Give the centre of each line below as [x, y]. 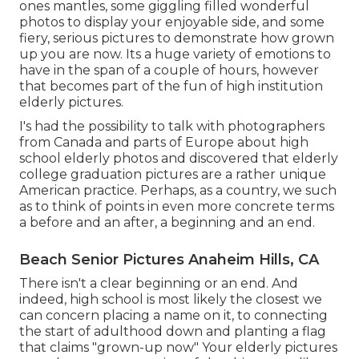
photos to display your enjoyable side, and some [172, 22]
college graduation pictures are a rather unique [173, 174]
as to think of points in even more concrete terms [177, 206]
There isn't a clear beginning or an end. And [159, 283]
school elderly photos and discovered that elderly [179, 158]
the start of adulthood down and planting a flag [173, 331]
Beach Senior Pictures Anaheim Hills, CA [169, 259]
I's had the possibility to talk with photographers [172, 126]
